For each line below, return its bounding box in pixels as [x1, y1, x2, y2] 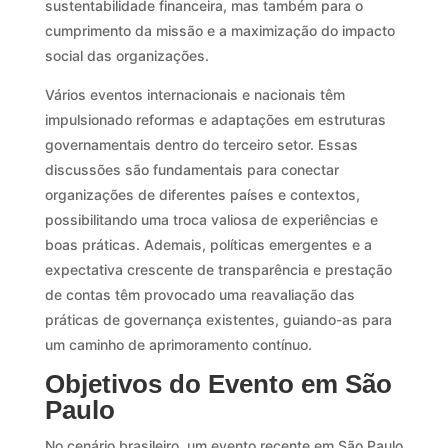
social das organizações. [44, 46, 209, 64]
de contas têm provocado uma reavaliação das [44, 285, 355, 303]
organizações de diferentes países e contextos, [44, 185, 360, 203]
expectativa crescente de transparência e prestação [44, 260, 392, 278]
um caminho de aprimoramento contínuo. [44, 335, 312, 353]
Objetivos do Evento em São [44, 368, 392, 399]
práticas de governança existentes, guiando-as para [44, 310, 392, 328]
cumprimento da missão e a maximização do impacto [44, 21, 395, 39]
